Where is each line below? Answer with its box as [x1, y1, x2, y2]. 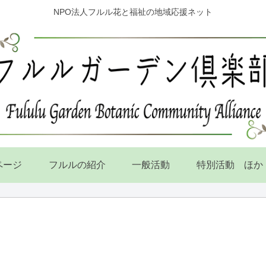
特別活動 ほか [197, 159, 264, 170]
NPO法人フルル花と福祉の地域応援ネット [53, 7, 213, 17]
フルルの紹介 [48, 159, 106, 170]
